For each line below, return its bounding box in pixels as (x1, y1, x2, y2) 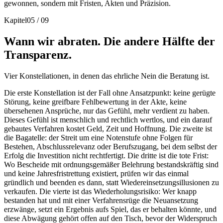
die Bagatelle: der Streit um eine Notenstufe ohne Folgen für (4, 133, 193, 142)
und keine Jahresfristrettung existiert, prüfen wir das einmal (4, 169, 189, 178)
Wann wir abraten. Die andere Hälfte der (4, 34, 215, 48)
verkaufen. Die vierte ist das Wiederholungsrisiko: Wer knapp (4, 187, 197, 196)
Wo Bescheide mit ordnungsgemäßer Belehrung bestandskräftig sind (4, 160, 219, 169)
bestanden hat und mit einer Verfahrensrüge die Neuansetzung (4, 196, 198, 205)
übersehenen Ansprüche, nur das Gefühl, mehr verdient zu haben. (4, 106, 210, 115)
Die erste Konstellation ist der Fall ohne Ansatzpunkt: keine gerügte (4, 88, 216, 97)
